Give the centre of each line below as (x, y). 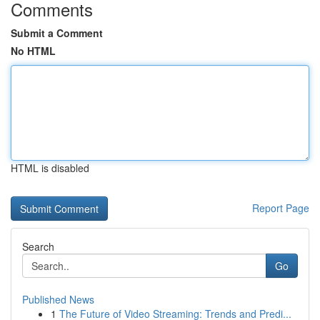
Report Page (281, 208)
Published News (58, 299)
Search (38, 246)
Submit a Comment (57, 33)
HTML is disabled (50, 168)
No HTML (33, 51)
